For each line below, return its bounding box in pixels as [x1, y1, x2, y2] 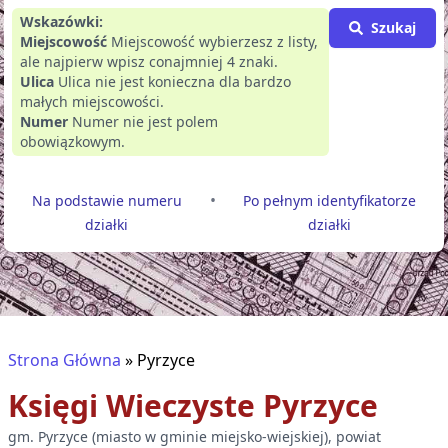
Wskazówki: [20, 12, 103, 31]
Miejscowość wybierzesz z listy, [111, 32, 318, 51]
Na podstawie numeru [31, 191, 182, 210]
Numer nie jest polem [72, 112, 218, 131]
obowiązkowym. [20, 132, 125, 151]
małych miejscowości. [20, 92, 164, 111]
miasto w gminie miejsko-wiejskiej [96, 427, 324, 446]
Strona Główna [8, 349, 121, 371]
